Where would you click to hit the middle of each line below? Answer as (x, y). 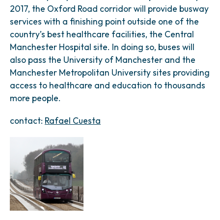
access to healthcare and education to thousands (108, 85)
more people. (35, 98)
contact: (27, 121)
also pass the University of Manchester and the (103, 60)
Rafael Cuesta (73, 121)
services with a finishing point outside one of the (104, 21)
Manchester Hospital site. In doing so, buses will (102, 47)
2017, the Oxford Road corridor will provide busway (109, 9)
